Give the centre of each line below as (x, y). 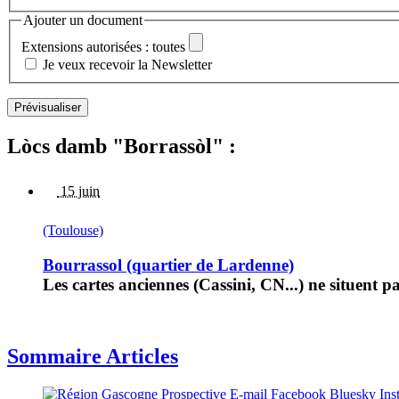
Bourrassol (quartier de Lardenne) (168, 265)
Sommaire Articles (93, 357)
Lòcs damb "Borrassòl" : (122, 147)
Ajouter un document (83, 20)
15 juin (78, 191)
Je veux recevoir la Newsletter (127, 65)
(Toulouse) (73, 231)
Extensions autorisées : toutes (103, 47)
